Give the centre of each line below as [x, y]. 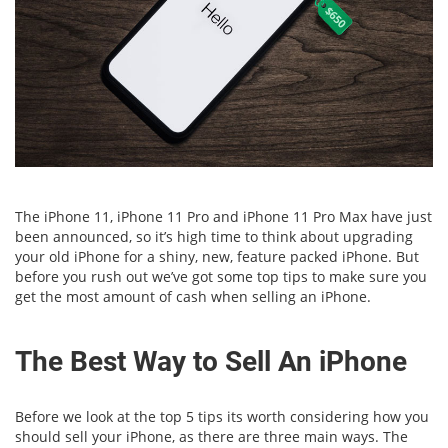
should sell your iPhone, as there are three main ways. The [211, 436]
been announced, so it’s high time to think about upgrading [214, 236]
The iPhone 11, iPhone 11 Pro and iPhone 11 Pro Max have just [223, 216]
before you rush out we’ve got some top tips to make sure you [221, 276]
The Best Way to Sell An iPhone [211, 361]
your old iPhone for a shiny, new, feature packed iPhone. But [217, 256]
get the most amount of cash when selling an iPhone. [193, 296]
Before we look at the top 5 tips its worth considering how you [222, 416]
